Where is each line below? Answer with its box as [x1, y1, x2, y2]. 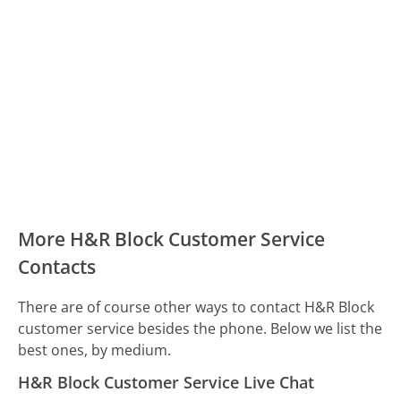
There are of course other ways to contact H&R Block [18, 297, 375, 318]
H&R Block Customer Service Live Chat [18, 371, 315, 394]
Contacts [18, 253, 97, 279]
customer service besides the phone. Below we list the [18, 319, 383, 339]
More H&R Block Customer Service [18, 226, 326, 252]
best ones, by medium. [18, 340, 172, 361]
